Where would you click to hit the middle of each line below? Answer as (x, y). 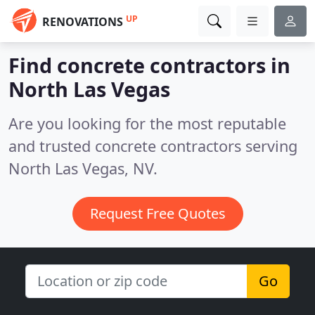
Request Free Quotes (157, 213)
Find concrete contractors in (149, 65)
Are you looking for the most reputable (147, 123)
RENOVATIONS (83, 22)
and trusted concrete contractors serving (153, 146)
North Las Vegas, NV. (83, 168)
